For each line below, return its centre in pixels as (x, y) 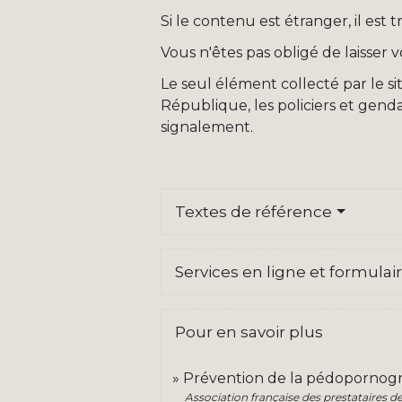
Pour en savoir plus (249, 332)
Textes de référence (254, 212)
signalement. (207, 127)
